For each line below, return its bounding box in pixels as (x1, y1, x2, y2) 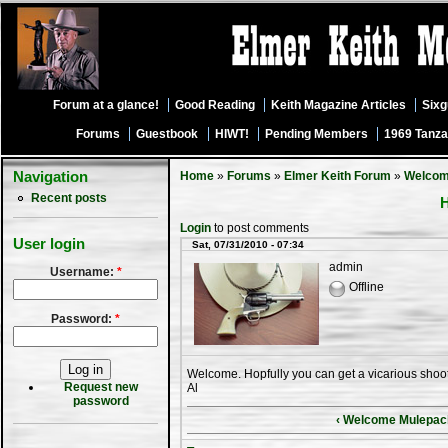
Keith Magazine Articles (271, 98, 407, 112)
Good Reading (174, 98, 255, 112)
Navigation (13, 169, 88, 185)
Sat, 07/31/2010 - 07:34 (192, 239, 304, 251)
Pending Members (264, 126, 368, 141)
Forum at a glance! (52, 98, 159, 112)
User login (13, 236, 85, 253)
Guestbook (136, 126, 199, 141)
